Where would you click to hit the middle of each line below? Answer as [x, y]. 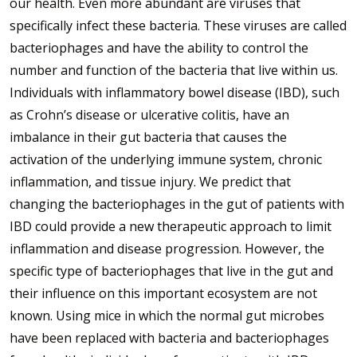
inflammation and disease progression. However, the [167, 248]
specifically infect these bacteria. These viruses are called [178, 25]
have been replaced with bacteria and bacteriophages [169, 337]
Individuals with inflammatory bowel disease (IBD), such [175, 92]
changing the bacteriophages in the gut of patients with [177, 204]
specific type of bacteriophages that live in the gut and [171, 271]
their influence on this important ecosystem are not [163, 293]
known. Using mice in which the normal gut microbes [167, 315]
